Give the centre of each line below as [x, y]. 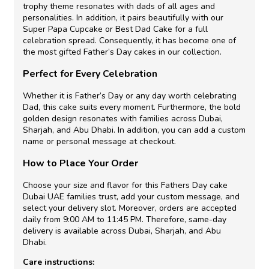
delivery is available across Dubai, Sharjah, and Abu [122, 231]
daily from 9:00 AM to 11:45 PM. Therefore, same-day [125, 219]
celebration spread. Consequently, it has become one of [129, 40]
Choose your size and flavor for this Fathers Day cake [125, 185]
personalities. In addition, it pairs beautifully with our [123, 17]
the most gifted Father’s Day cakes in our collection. [122, 52]
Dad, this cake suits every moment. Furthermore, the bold [132, 107]
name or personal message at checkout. [99, 141]
